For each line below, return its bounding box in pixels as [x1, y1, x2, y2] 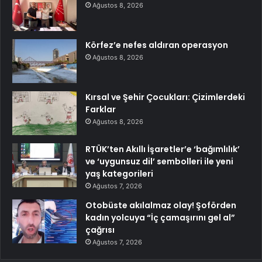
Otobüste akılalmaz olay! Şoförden [85, 199, 236, 212]
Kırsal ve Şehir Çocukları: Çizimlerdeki [85, 91, 245, 104]
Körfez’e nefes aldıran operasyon [85, 39, 228, 51]
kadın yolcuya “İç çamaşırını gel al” [85, 212, 235, 224]
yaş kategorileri [85, 168, 153, 180]
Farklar [85, 104, 116, 116]
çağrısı [85, 224, 115, 236]
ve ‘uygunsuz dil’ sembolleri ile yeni [85, 156, 233, 168]
